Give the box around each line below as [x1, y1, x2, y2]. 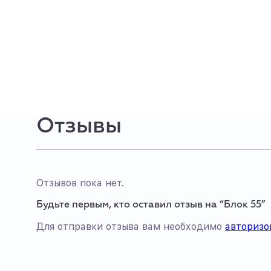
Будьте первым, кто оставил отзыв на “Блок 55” [36, 200, 266, 210]
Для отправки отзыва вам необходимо [36, 221, 225, 232]
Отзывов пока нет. [36, 177, 124, 189]
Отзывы [36, 116, 122, 137]
